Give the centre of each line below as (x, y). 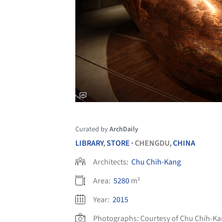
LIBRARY (89, 143)
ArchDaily (124, 129)
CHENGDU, (154, 143)
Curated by (92, 129)
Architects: (111, 162)
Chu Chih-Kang (156, 162)
